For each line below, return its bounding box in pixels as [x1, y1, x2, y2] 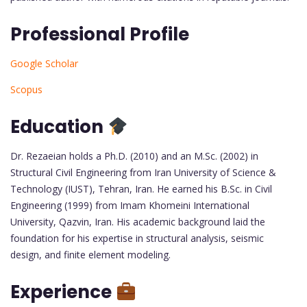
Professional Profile [10, 21, 189, 47]
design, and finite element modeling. [10, 247, 171, 261]
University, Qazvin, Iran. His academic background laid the [10, 214, 265, 228]
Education [10, 114, 108, 139]
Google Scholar [10, 56, 78, 70]
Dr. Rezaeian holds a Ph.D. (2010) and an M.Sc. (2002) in [10, 149, 258, 162]
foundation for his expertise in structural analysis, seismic [10, 231, 264, 245]
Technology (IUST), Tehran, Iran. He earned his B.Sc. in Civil [10, 182, 272, 195]
